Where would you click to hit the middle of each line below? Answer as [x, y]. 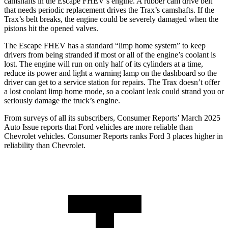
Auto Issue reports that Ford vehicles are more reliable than [98, 127]
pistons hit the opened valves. [51, 28]
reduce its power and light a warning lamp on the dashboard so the [110, 73]
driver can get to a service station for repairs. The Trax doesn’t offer [112, 82]
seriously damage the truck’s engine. [62, 101]
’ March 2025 [199, 118]
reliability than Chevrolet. [45, 146]
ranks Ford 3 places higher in [175, 136]
